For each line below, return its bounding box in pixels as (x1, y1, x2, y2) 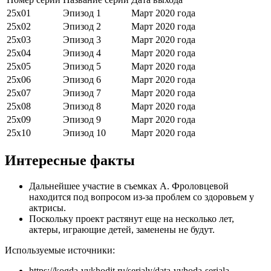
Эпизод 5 (63, 60, 101, 71)
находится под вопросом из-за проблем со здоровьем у (29, 191, 254, 202)
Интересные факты (5, 152, 135, 168)
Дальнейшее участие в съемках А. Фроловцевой (29, 180, 229, 191)
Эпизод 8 (63, 100, 101, 111)
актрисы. (29, 202, 66, 213)
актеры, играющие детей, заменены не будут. (29, 224, 215, 235)
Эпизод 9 (63, 114, 101, 125)
